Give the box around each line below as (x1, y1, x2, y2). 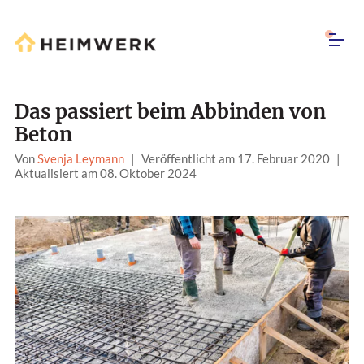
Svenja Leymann (37, 151, 124, 167)
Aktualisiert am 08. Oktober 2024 (15, 166, 197, 181)
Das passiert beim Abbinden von (15, 99, 326, 125)
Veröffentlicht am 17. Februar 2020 (141, 151, 330, 167)
